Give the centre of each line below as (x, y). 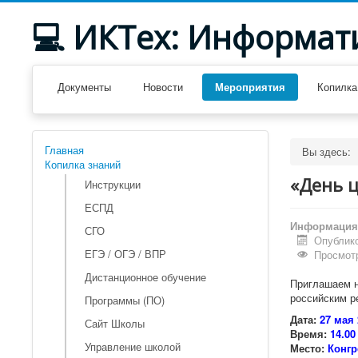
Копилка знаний (83, 164)
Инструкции (113, 184)
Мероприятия (250, 87)
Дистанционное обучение (145, 277)
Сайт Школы (115, 323)
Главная (64, 150)
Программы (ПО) (125, 300)
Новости (163, 87)
